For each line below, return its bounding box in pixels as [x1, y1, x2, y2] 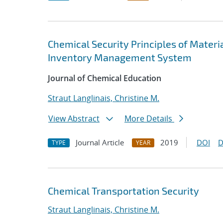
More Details [124, 113, 174, 124]
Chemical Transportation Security [48, 185, 199, 197]
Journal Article [76, 137, 124, 147]
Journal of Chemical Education [48, 73, 161, 84]
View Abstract [48, 113, 100, 124]
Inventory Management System [48, 51, 192, 63]
